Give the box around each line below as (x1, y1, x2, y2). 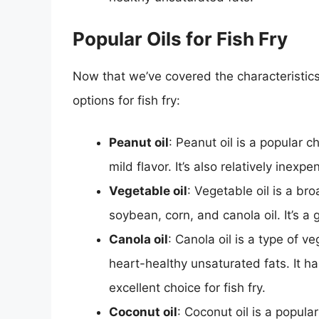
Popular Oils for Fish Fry (73, 27, 288, 50)
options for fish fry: (73, 93, 180, 108)
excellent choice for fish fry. (109, 281, 266, 296)
